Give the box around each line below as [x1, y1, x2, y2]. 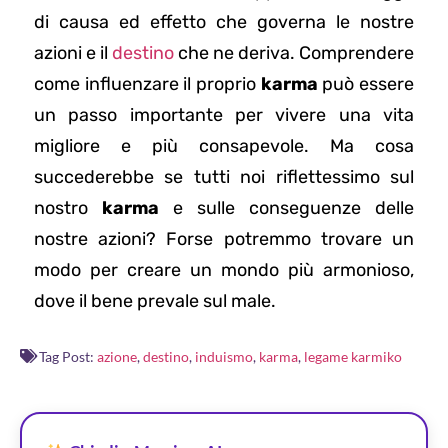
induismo [195, 347, 253, 365]
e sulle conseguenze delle [159, 197, 414, 220]
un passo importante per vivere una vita [34, 104, 414, 127]
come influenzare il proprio [34, 73, 261, 96]
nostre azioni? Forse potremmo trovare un [34, 228, 414, 251]
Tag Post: [39, 347, 94, 365]
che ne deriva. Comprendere [174, 42, 414, 65]
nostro [34, 197, 102, 220]
